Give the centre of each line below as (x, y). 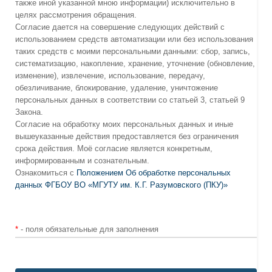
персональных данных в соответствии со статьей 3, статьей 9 (130, 100)
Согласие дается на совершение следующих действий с (120, 27)
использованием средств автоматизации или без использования (134, 39)
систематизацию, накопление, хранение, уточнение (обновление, (135, 63)
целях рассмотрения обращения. (76, 15)
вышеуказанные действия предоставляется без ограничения (127, 136)
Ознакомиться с (46, 172)
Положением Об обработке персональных (154, 172)
